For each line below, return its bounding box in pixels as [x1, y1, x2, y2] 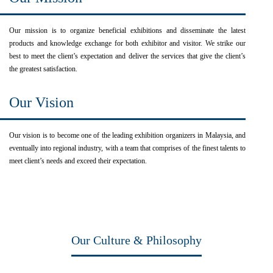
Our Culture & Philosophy [71, 233, 202, 247]
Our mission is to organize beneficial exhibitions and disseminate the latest [9, 26, 246, 35]
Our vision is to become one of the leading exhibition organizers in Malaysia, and [9, 131, 246, 140]
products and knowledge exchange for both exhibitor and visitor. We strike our [9, 39, 246, 48]
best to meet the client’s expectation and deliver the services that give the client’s [9, 52, 246, 60]
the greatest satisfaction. [9, 65, 77, 73]
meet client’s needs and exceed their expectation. [9, 157, 147, 165]
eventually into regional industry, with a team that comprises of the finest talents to [9, 144, 246, 152]
